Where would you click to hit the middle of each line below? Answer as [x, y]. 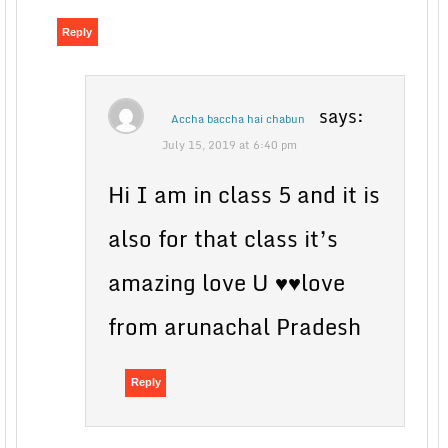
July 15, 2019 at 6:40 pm [229, 145]
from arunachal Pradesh [234, 327]
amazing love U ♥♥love [226, 283]
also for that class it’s [222, 239]
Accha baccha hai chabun [237, 119]
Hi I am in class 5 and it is [243, 195]
